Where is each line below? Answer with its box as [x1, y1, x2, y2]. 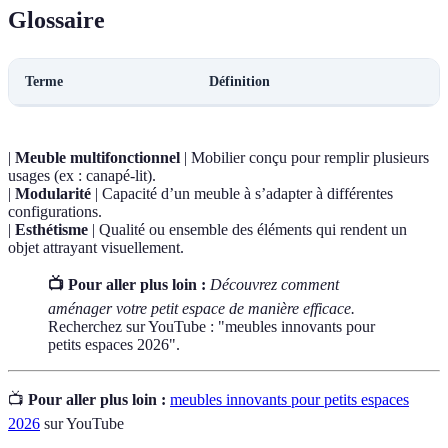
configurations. [8, 203, 102, 221]
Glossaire [8, 7, 105, 34]
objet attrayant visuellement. [8, 239, 184, 257]
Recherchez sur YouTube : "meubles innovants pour [48, 318, 375, 336]
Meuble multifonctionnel [15, 149, 180, 167]
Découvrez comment [210, 276, 339, 294]
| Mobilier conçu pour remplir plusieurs [180, 149, 429, 167]
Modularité [15, 185, 91, 203]
